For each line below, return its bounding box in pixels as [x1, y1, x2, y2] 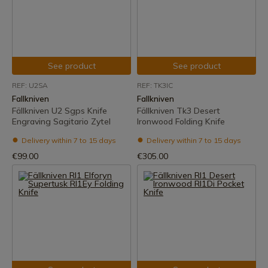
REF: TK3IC [137, 81, 173, 90]
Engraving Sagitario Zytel [12, 116, 111, 127]
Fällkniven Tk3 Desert [137, 105, 220, 116]
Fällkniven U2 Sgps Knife [12, 105, 107, 116]
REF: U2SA [12, 81, 48, 90]
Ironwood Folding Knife [137, 116, 225, 127]
